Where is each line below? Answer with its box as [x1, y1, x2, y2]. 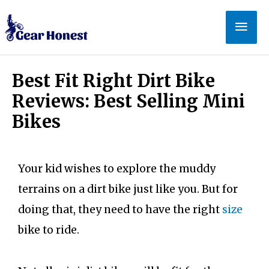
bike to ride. [18, 223, 79, 237]
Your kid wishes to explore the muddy [18, 162, 216, 176]
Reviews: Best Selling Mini [12, 89, 245, 112]
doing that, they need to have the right [18, 203, 222, 217]
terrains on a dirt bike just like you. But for [18, 183, 238, 196]
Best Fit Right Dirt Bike [12, 69, 215, 92]
